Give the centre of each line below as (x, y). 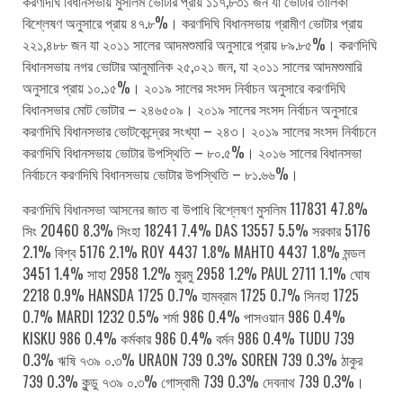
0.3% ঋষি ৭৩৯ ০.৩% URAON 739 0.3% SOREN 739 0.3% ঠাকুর (193, 359)
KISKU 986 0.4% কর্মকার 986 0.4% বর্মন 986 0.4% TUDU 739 (188, 338)
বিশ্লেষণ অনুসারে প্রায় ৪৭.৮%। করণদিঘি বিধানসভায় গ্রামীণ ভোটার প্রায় (193, 22)
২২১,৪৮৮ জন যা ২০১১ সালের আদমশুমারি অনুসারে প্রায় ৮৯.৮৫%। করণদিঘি (200, 44)
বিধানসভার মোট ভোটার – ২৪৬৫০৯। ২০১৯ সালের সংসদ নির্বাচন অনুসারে (190, 108)
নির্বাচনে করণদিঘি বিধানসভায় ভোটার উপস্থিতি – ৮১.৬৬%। (161, 173)
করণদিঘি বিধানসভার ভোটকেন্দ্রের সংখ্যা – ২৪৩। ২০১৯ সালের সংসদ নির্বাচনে (199, 130)
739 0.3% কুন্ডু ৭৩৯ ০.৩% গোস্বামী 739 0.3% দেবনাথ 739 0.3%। (193, 381)
